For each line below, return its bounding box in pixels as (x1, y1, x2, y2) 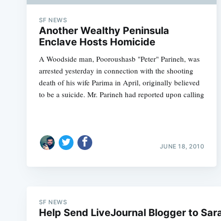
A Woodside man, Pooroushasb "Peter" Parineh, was (38, 53, 200, 64)
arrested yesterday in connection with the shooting (38, 65, 193, 75)
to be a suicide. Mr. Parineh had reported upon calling (38, 89, 204, 99)
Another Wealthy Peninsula (38, 24, 169, 37)
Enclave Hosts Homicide (38, 36, 155, 48)
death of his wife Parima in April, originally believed (38, 77, 200, 87)
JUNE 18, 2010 (159, 143, 205, 150)
